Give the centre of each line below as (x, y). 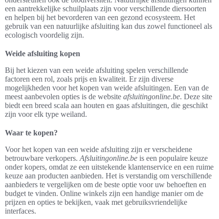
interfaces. (21, 211)
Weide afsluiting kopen (43, 54)
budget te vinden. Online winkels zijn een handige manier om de (104, 194)
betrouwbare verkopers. (42, 158)
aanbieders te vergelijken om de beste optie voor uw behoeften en (106, 185)
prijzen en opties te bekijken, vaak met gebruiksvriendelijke (96, 202)
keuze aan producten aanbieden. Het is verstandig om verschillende (108, 176)
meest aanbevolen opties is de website (64, 97)
